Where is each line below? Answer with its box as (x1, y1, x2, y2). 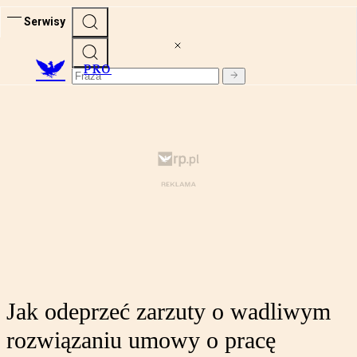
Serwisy (24, 14, 65, 28)
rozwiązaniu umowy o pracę (6, 327, 276, 354)
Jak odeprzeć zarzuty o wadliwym (6, 298, 331, 325)
